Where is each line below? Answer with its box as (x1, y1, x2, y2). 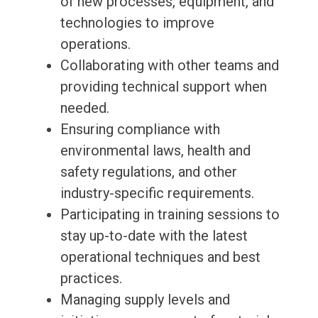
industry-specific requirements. (60, 185, 254, 202)
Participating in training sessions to (60, 206, 280, 224)
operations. (60, 35, 131, 53)
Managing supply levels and (60, 291, 230, 309)
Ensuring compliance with (60, 121, 220, 138)
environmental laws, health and (60, 142, 251, 160)
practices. (60, 270, 122, 287)
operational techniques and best (60, 248, 261, 266)
